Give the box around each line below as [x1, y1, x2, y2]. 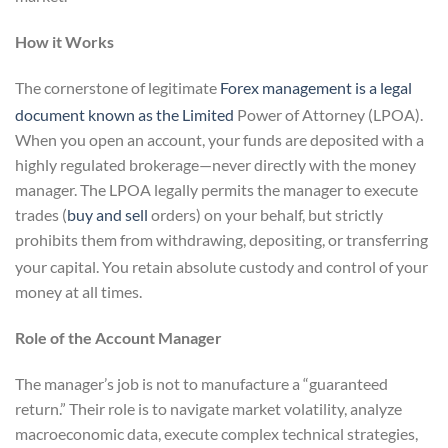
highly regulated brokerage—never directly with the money [15, 155, 416, 175]
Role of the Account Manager [15, 328, 222, 348]
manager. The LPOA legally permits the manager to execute [15, 180, 418, 200]
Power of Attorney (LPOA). [234, 105, 423, 125]
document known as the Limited [15, 105, 234, 125]
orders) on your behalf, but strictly [148, 205, 383, 225]
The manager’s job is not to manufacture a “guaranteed [15, 374, 388, 394]
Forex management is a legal [220, 77, 412, 97]
